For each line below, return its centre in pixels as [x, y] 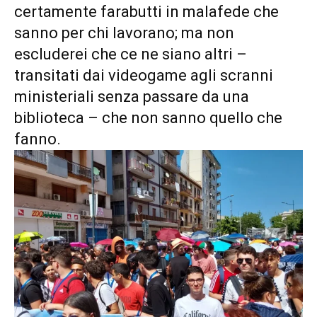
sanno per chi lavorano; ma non [124, 33]
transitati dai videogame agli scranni [144, 76]
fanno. [38, 139]
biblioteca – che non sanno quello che [148, 118]
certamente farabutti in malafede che [146, 12]
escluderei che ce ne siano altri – [131, 54]
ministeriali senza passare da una [132, 97]
